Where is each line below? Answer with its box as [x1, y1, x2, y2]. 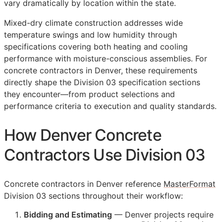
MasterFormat [164, 179, 216, 189]
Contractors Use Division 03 [4, 145, 206, 165]
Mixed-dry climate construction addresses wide [4, 18, 183, 28]
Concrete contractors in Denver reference [4, 179, 164, 189]
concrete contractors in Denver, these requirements [4, 65, 197, 76]
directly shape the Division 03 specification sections [4, 77, 200, 88]
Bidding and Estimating [24, 210, 112, 220]
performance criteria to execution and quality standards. [4, 101, 217, 111]
